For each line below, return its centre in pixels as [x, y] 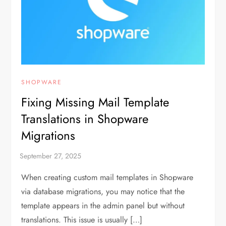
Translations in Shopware [85, 119]
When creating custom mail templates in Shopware [107, 177]
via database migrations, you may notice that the [103, 191]
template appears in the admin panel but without [103, 205]
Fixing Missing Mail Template [95, 102]
